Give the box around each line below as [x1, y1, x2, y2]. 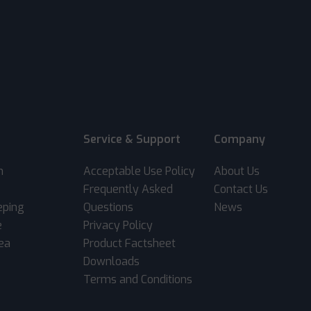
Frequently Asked [83, 181, 174, 196]
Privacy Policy [83, 217, 153, 233]
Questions [83, 199, 134, 215]
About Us [213, 163, 260, 178]
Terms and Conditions [83, 271, 193, 287]
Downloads [83, 253, 140, 269]
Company [213, 131, 265, 146]
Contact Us [213, 181, 268, 196]
